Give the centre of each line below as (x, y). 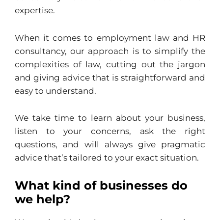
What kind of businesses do (101, 186)
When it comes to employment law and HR (110, 38)
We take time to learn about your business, (110, 118)
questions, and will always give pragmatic (110, 145)
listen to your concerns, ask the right (110, 131)
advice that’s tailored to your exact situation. (107, 158)
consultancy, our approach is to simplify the (110, 51)
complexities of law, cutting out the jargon (110, 64)
